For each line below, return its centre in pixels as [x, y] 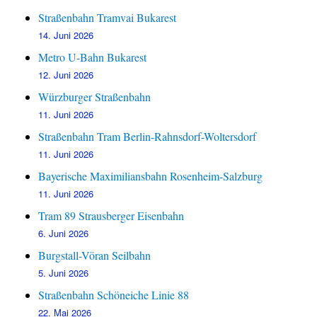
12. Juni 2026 [66, 75]
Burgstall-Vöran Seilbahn [95, 255]
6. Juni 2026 [64, 234]
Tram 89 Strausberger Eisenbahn [111, 216]
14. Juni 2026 [66, 35]
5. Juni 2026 [64, 273]
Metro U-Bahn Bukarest [93, 57]
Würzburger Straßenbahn [95, 97]
